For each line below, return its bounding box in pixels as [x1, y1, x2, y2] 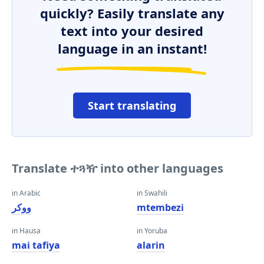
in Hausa [12, 226, 41, 236]
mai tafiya [12, 239, 60, 252]
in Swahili [137, 188, 167, 198]
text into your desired [61, 22, 203, 39]
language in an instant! [57, 39, 207, 57]
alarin [137, 239, 165, 252]
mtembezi [137, 201, 184, 214]
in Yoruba [137, 226, 167, 236]
